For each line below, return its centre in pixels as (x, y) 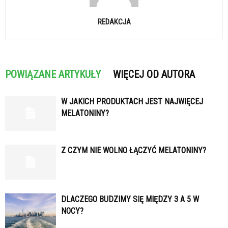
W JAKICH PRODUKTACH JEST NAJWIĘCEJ (132, 101)
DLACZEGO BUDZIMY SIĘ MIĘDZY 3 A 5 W (130, 199)
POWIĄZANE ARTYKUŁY (53, 74)
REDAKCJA (114, 22)
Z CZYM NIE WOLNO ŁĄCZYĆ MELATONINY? (134, 150)
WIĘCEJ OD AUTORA (154, 74)
